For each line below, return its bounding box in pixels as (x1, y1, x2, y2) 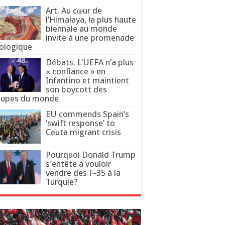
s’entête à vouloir (46, 159, 111, 169)
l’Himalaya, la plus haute (46, 15, 136, 25)
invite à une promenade (46, 33, 134, 43)
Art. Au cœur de (46, 6, 102, 16)
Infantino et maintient (46, 75, 129, 85)
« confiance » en (46, 66, 105, 76)
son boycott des (46, 84, 107, 94)
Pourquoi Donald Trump (46, 150, 136, 160)
